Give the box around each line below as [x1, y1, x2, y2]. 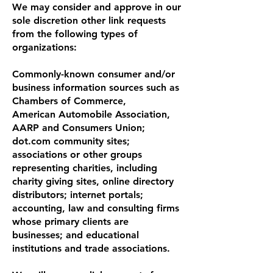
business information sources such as [12, 81, 179, 93]
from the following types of [12, 27, 138, 40]
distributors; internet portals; [12, 188, 143, 200]
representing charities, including [12, 161, 157, 174]
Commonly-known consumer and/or [12, 68, 175, 80]
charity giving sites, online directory [12, 175, 174, 187]
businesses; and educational [12, 229, 139, 241]
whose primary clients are [12, 215, 129, 227]
